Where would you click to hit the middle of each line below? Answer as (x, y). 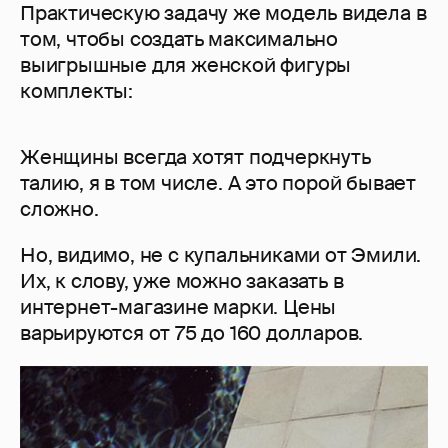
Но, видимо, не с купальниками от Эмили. (221, 255)
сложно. (59, 209)
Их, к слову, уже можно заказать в (182, 281)
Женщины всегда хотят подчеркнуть (195, 157)
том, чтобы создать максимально (179, 39)
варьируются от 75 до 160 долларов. (192, 333)
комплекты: (77, 91)
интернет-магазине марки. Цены (178, 307)
